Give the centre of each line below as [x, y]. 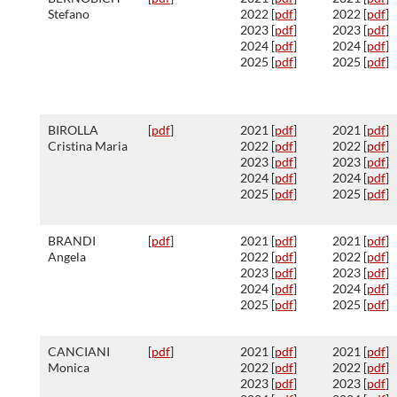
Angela [66, 257]
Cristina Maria [87, 146]
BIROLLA [73, 130]
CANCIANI [78, 351]
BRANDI [71, 241]
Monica [68, 367]
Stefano [68, 14]
